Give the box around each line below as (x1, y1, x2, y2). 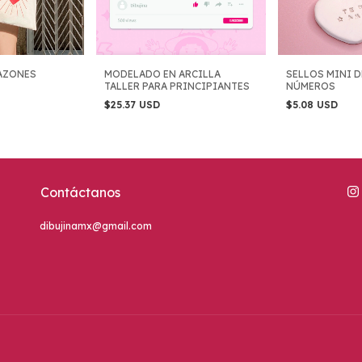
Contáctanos (40, 183, 120, 200)
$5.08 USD (286, 98, 341, 111)
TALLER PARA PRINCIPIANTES (104, 79, 250, 92)
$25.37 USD (104, 98, 163, 111)
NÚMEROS (286, 79, 335, 92)
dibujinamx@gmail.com (40, 219, 152, 232)
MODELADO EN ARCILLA (104, 67, 221, 80)
